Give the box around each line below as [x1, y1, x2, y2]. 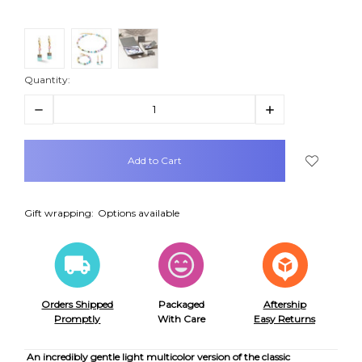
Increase [263, 103, 301, 115]
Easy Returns [254, 312, 316, 325]
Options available [98, 206, 179, 219]
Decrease [32, 103, 74, 115]
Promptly [54, 312, 101, 325]
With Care [157, 312, 205, 325]
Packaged [158, 297, 204, 310]
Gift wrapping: [24, 206, 94, 219]
